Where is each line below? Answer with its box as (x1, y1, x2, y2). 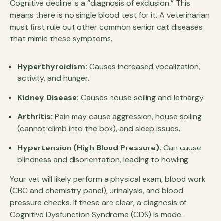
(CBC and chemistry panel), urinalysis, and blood (10, 185, 183, 196)
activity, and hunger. (17, 73, 89, 83)
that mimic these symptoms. (10, 34, 112, 44)
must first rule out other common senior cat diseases (10, 22, 203, 32)
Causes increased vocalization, (87, 61, 200, 72)
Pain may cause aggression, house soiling (53, 111, 202, 122)
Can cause (161, 143, 201, 153)
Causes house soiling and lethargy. (79, 92, 205, 103)
